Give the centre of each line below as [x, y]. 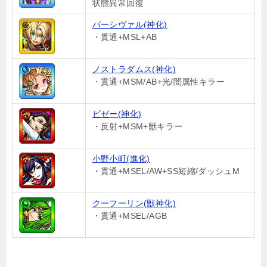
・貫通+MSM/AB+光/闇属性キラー [159, 82]
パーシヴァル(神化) [130, 24]
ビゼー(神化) [117, 114]
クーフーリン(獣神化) [134, 203]
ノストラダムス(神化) [134, 69]
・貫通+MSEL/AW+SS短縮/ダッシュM [166, 171]
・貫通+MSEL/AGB [130, 216]
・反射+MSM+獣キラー [137, 126]
